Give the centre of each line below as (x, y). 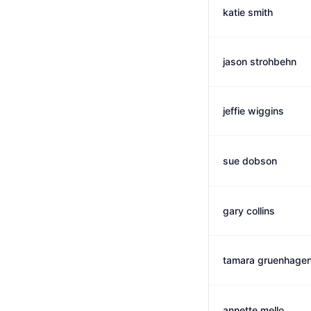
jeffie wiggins (253, 111)
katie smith (248, 12)
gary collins (249, 211)
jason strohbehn (260, 61)
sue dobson (250, 161)
